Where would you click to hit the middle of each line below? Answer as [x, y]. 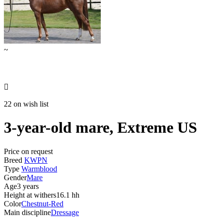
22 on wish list [26, 104]
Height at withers [30, 195]
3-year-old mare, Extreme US [101, 128]
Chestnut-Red [42, 203]
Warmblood [39, 169]
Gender [15, 177]
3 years [28, 186]
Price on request [28, 151]
